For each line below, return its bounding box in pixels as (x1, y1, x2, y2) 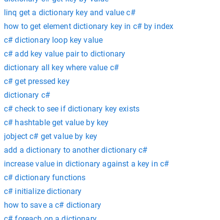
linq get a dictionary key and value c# (4, 8, 136, 17)
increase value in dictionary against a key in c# (4, 159, 169, 168)
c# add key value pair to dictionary (4, 49, 126, 58)
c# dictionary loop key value (4, 35, 103, 45)
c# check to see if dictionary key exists (4, 104, 139, 113)
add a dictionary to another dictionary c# (4, 145, 148, 155)
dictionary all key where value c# (4, 63, 119, 72)
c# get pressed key (4, 77, 70, 86)
